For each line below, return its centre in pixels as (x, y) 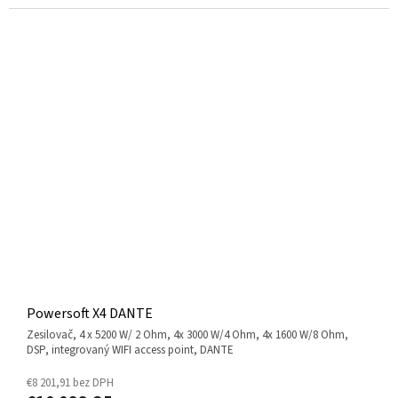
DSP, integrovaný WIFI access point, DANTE (130, 350)
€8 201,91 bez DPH (70, 383)
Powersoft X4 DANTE (90, 314)
